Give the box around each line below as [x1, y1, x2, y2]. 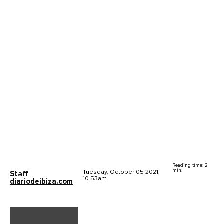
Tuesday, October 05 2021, [83, 169, 160, 176]
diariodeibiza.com [10, 178, 73, 186]
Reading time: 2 [172, 163, 208, 168]
